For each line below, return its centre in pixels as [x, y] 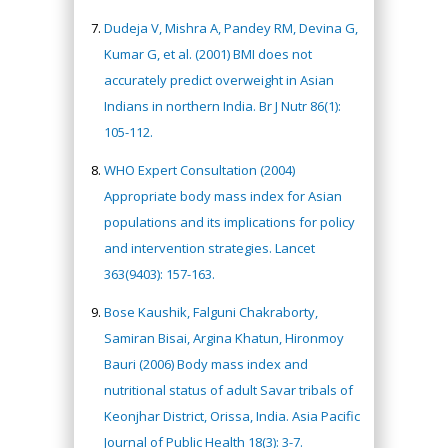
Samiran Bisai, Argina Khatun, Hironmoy [224, 338]
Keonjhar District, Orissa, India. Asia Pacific [232, 416]
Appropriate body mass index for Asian [223, 196]
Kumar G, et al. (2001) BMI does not [208, 54]
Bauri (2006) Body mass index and [206, 364]
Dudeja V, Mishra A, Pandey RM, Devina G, [231, 28]
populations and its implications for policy [229, 222]
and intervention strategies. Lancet [209, 248]
